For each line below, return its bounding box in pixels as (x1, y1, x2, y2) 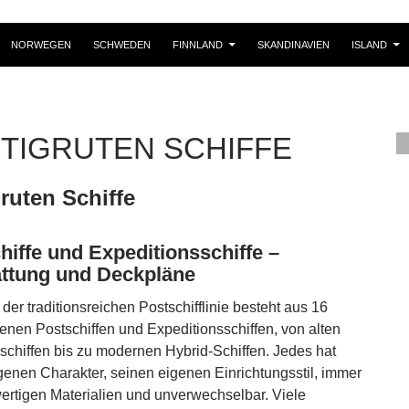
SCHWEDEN (93, 38, 151, 50)
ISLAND (351, 38, 387, 50)
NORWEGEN (11, 38, 71, 50)
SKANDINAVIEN (257, 38, 330, 50)
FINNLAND (173, 38, 223, 50)
